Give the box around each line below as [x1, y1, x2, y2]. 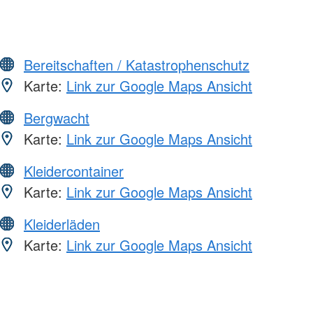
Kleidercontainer [24, 161, 124, 182]
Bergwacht [24, 108, 89, 129]
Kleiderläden [24, 214, 100, 235]
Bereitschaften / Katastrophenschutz [24, 54, 249, 75]
